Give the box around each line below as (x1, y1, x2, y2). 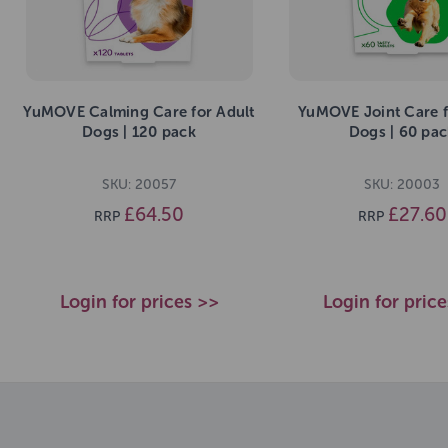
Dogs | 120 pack (82, 123, 196, 142)
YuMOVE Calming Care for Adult (23, 103, 255, 122)
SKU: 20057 (102, 175, 176, 193)
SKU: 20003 (364, 175, 440, 193)
